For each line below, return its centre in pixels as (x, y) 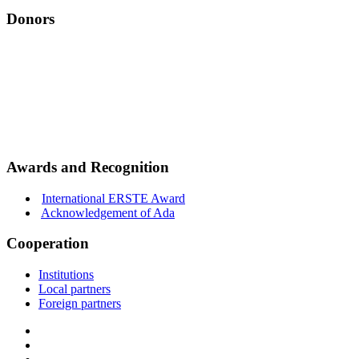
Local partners (75, 289)
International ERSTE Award (113, 198)
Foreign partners (80, 304)
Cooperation (48, 244)
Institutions (66, 275)
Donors (30, 18)
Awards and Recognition (88, 167)
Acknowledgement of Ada (108, 212)
